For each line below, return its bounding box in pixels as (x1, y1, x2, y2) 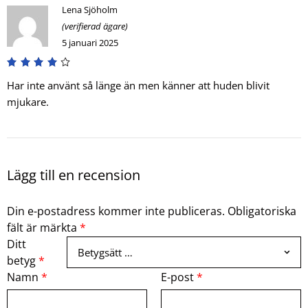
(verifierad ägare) (62, 20, 128, 33)
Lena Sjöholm (62, 3, 118, 16)
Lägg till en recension (7, 166, 140, 185)
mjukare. (7, 95, 49, 109)
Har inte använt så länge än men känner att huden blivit (7, 78, 269, 93)
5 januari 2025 (62, 36, 118, 49)
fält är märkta (7, 220, 80, 236)
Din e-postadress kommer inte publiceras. (7, 203, 225, 219)
